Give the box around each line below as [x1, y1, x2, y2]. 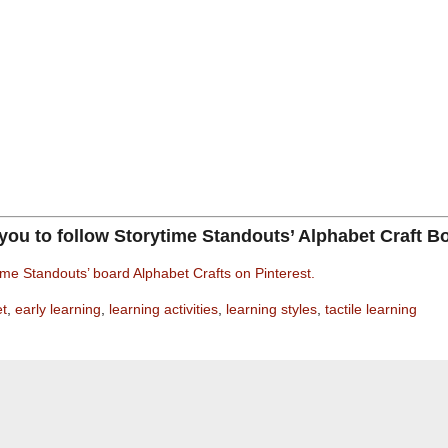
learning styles [226, 301, 317, 318]
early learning [15, 301, 101, 318]
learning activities [109, 301, 218, 318]
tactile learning [325, 301, 417, 318]
